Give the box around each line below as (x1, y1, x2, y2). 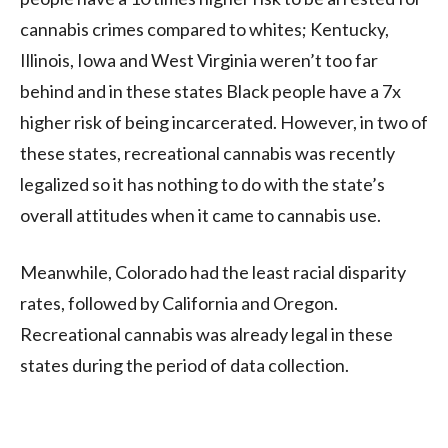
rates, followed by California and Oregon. (20, 292, 338, 315)
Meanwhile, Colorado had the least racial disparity (20, 261, 406, 284)
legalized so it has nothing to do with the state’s (20, 173, 385, 196)
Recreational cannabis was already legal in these (20, 323, 393, 346)
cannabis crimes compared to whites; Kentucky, (20, 18, 389, 41)
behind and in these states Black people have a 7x (20, 80, 401, 103)
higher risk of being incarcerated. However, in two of (20, 111, 428, 134)
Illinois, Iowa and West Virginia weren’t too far (20, 49, 378, 72)
